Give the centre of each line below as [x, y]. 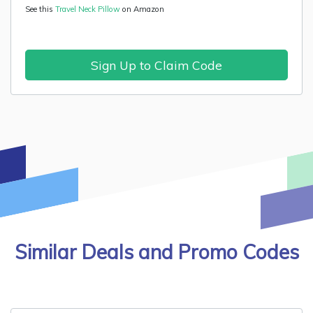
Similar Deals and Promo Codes [156, 252]
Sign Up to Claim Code [156, 65]
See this [40, 9]
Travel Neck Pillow [89, 9]
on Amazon [143, 9]
